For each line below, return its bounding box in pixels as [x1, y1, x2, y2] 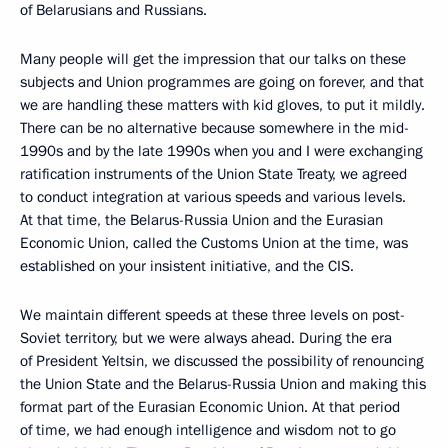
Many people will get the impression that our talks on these [20, 49, 406, 69]
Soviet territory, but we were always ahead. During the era [20, 328, 392, 348]
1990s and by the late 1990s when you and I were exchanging [20, 141, 423, 161]
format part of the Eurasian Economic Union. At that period [20, 397, 400, 417]
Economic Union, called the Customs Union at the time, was [20, 233, 408, 253]
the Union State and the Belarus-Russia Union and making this [20, 374, 426, 394]
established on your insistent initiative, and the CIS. [20, 256, 354, 276]
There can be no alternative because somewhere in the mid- [20, 118, 409, 138]
